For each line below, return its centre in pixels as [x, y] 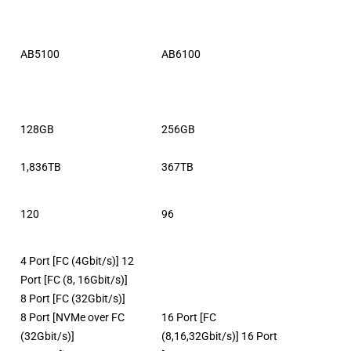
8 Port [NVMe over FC [72, 317]
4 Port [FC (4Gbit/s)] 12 [77, 261]
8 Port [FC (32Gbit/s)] [73, 298]
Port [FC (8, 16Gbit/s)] [74, 279]
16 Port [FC [189, 317]
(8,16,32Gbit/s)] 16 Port [219, 336]
